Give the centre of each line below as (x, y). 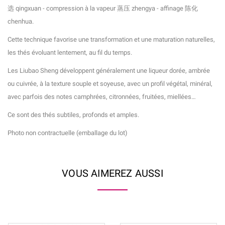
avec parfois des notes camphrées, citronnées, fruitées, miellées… (102, 97)
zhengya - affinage (157, 9)
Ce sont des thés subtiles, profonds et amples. (74, 115)
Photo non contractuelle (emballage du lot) (68, 133)
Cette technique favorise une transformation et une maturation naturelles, (111, 40)
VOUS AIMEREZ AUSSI (113, 174)
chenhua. (21, 22)
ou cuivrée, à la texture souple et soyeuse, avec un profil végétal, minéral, (110, 84)
